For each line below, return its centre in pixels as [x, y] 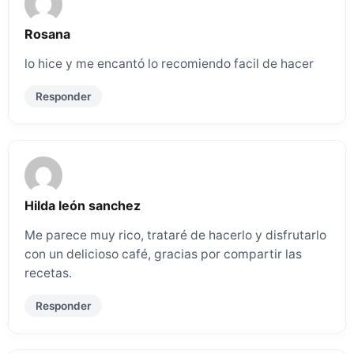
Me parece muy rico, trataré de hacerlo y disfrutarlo [175, 235]
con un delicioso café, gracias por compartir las [163, 254]
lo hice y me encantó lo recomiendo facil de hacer [169, 63]
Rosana [47, 34]
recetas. [48, 273]
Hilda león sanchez [83, 205]
